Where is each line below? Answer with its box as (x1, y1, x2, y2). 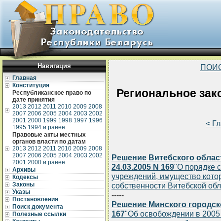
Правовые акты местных (12, 131, 86, 138)
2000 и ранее (28, 159, 65, 166)
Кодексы (12, 174, 38, 181)
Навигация (37, 62, 71, 70)
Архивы (12, 166, 36, 173)
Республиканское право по (12, 89, 91, 96)
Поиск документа (12, 203, 63, 210)
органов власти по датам (12, 138, 86, 145)
